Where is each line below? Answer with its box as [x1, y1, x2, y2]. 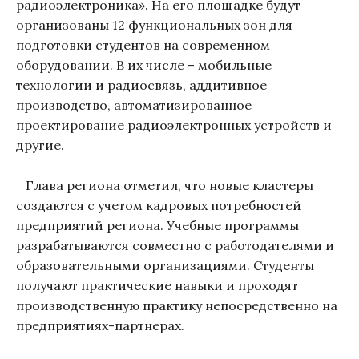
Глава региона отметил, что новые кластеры [16, 176, 313, 193]
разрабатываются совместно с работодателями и [16, 236, 334, 253]
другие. [16, 136, 67, 153]
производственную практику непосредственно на [16, 296, 337, 313]
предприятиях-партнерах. [16, 317, 184, 333]
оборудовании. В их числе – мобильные [16, 56, 272, 73]
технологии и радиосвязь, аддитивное [16, 76, 267, 93]
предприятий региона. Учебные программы [16, 216, 299, 233]
